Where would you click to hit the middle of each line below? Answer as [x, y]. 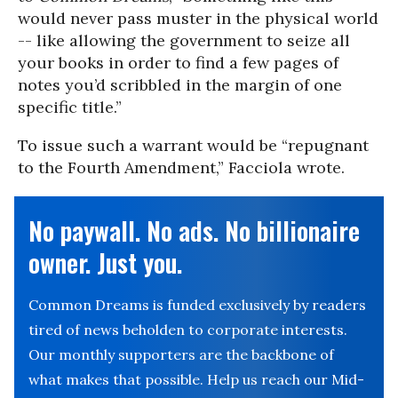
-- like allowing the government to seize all [184, 40]
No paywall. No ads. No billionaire [194, 231]
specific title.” [70, 107]
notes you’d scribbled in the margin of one [180, 85]
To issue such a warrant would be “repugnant [193, 145]
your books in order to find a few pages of [178, 63]
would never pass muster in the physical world [198, 18]
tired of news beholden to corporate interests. [188, 330]
